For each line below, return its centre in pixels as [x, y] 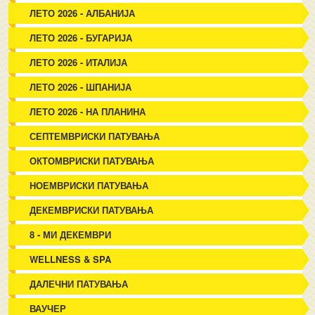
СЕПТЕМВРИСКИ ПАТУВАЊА [95, 136]
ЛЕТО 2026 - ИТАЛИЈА [79, 62]
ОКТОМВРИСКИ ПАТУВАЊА [92, 161]
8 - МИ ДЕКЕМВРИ [71, 234]
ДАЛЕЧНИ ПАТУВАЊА [79, 284]
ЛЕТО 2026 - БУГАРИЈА [81, 38]
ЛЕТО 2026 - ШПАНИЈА [81, 87]
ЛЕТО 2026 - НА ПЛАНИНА [88, 111]
